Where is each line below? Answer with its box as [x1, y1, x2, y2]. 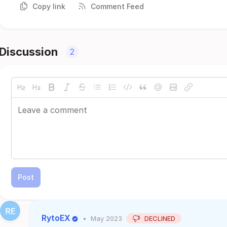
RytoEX [42, 213, 70, 223]
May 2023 [91, 214, 122, 222]
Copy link [32, 2, 65, 11]
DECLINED [144, 214, 175, 222]
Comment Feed [91, 2, 144, 11]
